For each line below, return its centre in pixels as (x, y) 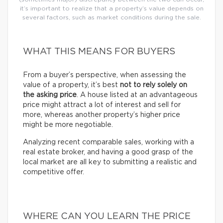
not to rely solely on (154, 85)
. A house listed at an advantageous (137, 95)
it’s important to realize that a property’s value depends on (111, 9)
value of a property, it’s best (71, 85)
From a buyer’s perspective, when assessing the (105, 75)
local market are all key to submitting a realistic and (110, 163)
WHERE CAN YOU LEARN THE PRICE (107, 217)
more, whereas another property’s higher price (102, 115)
